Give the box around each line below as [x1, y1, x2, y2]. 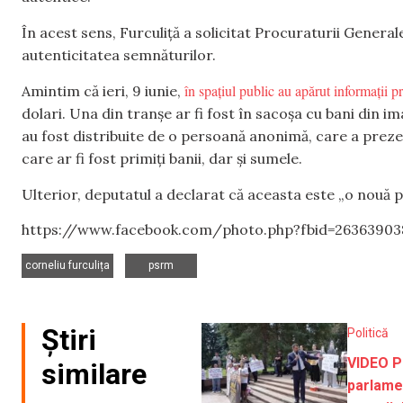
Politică [346, 326, 389, 341]
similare [41, 357, 147, 392]
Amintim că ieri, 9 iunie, [22, 82, 184, 101]
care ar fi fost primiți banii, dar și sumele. [22, 149, 302, 168]
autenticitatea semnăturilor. [22, 45, 216, 64]
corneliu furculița [25, 259, 110, 273]
